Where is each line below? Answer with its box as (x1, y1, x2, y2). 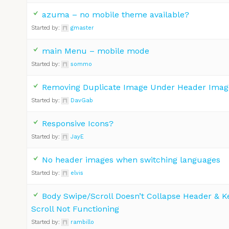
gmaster (71, 24, 94, 31)
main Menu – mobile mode (42, 45, 149, 56)
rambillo (71, 218, 94, 225)
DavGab (71, 97, 93, 104)
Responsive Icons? (42, 118, 113, 128)
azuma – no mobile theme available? (42, 9, 189, 19)
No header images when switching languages (42, 154, 220, 165)
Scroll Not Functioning (31, 203, 119, 214)
